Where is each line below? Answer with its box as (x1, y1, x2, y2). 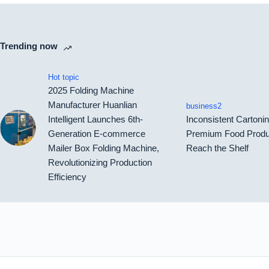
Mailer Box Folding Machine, (48, 143, 159, 154)
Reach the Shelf (186, 143, 249, 154)
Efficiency (48, 172, 86, 183)
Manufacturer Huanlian (48, 100, 137, 110)
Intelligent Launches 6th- (48, 114, 143, 125)
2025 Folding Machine (48, 85, 134, 96)
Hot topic (48, 73, 79, 82)
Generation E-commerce (48, 128, 145, 139)
